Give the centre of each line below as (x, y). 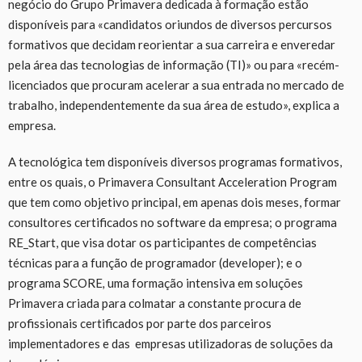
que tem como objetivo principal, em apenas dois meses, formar (175, 202)
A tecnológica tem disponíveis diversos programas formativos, (175, 161)
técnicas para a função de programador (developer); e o (155, 262)
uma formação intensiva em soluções (205, 282)
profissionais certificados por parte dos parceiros (140, 323)
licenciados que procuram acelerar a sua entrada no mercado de (176, 84)
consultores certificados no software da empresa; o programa (173, 222)
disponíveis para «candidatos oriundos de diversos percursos (170, 24)
